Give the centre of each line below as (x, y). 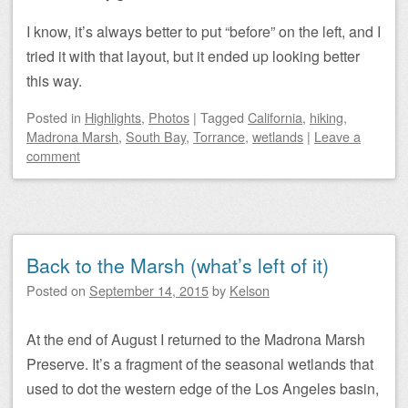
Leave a (337, 137)
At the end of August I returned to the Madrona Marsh (196, 340)
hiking (326, 117)
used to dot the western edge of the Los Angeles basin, (203, 389)
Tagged (224, 117)
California (275, 117)
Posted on (58, 291)
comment (53, 156)
